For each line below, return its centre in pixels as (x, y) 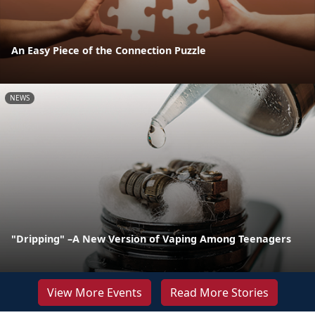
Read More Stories (219, 293)
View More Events (94, 293)
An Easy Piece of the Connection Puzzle (109, 50)
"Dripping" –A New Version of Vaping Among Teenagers (151, 239)
